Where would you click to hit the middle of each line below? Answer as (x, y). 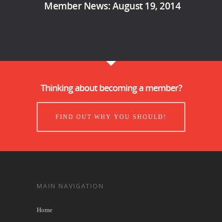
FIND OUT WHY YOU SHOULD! (111, 117)
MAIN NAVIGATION (70, 186)
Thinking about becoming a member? (111, 87)
